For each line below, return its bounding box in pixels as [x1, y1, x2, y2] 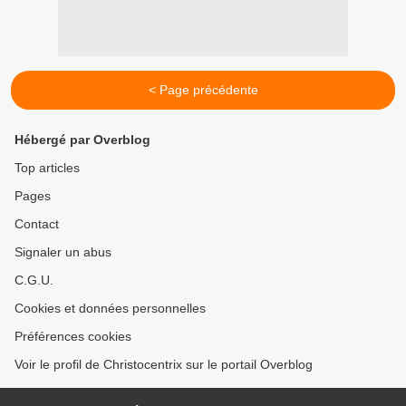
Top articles [14, 160, 80, 176]
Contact [14, 217, 59, 232]
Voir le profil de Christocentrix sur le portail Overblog [14, 357, 313, 372]
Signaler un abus [14, 245, 111, 260]
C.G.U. [14, 273, 53, 288]
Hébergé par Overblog [14, 132, 150, 148]
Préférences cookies [14, 329, 131, 344]
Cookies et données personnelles [14, 301, 206, 316]
